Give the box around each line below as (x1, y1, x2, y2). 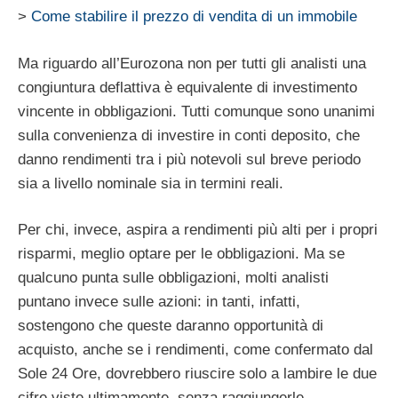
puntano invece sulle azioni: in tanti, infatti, (18, 293, 300, 311)
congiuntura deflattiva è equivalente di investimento (18, 78, 357, 96)
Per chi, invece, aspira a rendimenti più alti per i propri (18, 221, 378, 239)
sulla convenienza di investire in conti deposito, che (18, 126, 360, 144)
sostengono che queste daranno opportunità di (18, 317, 323, 335)
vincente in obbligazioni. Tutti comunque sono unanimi (18, 102, 375, 120)
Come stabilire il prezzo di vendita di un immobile (31, 8, 357, 26)
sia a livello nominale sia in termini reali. (18, 174, 283, 192)
